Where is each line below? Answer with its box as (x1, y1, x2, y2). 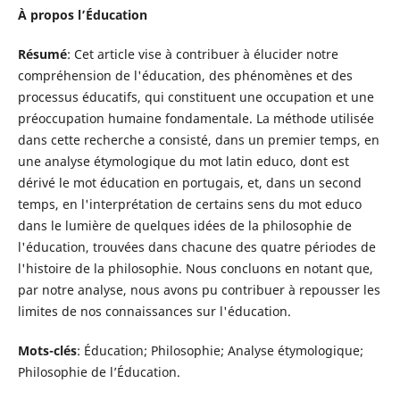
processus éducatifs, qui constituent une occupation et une (17, 87, 374, 105)
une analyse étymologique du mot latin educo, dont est (17, 152, 349, 170)
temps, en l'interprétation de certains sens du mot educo (17, 195, 362, 212)
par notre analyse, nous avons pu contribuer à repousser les (17, 280, 380, 298)
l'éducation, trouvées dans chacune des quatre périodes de (17, 237, 376, 255)
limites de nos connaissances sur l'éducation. (17, 302, 291, 320)
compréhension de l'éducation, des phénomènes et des (17, 66, 353, 84)
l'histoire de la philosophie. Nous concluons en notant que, (17, 259, 373, 277)
